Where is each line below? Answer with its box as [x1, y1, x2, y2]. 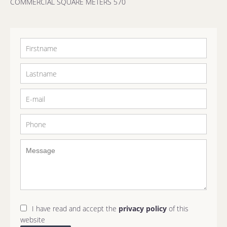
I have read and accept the [32, 204, 119, 213]
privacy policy [119, 204, 167, 213]
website [20, 215, 45, 224]
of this [167, 204, 188, 213]
